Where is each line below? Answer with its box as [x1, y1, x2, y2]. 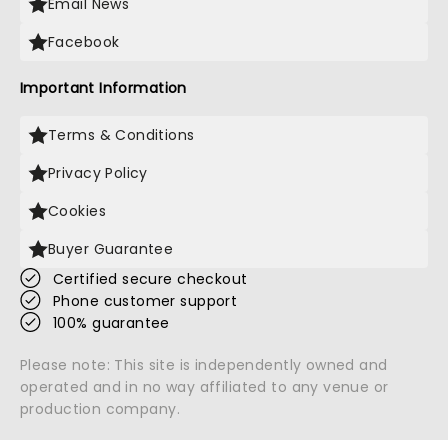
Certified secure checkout [53, 269, 248, 289]
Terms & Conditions [48, 125, 195, 145]
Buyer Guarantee [48, 239, 174, 259]
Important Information [20, 78, 187, 98]
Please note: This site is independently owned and [20, 355, 388, 375]
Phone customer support [53, 291, 238, 311]
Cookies [48, 201, 106, 221]
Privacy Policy [48, 163, 148, 183]
